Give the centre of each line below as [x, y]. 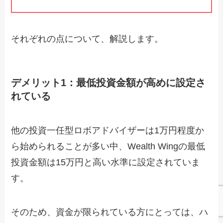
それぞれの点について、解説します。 [87, 39]
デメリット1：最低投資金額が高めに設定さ [109, 82]
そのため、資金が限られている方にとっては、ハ [110, 212]
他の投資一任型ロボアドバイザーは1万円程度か [108, 131]
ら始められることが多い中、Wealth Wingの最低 [108, 147]
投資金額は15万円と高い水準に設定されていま [106, 163]
